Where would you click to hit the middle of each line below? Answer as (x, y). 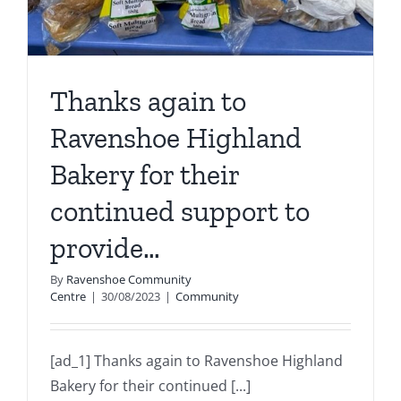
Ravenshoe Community (129, 280)
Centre (68, 297)
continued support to (180, 212)
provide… (105, 248)
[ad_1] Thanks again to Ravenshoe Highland (196, 361)
